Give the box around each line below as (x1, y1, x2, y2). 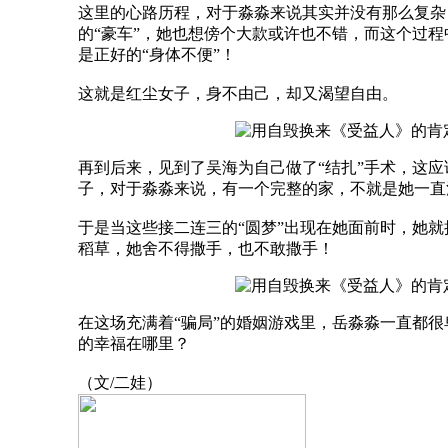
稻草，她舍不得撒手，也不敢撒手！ (78, 239, 334, 257)
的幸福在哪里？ (78, 334, 190, 352)
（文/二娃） (78, 373, 162, 391)
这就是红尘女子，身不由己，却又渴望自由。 (78, 84, 398, 102)
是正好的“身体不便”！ (78, 45, 236, 63)
